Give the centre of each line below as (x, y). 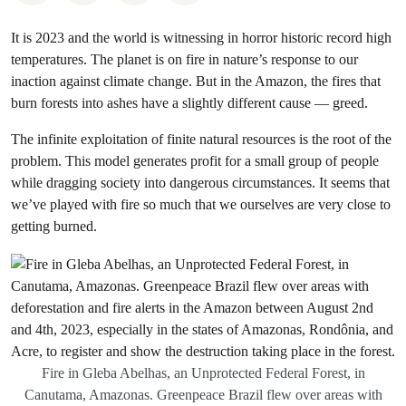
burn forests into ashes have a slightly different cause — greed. (189, 103)
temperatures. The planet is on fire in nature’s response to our (184, 59)
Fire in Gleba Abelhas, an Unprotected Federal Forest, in (203, 373)
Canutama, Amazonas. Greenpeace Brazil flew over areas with (203, 395)
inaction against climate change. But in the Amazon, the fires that (196, 81)
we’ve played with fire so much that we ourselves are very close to (201, 204)
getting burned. (54, 226)
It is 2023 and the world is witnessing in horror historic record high (201, 38)
